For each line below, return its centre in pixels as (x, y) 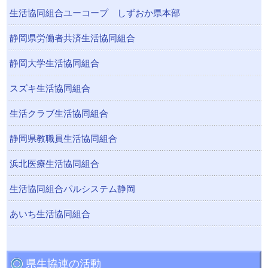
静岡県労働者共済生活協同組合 (73, 38)
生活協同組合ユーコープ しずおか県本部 (95, 13)
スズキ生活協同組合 (50, 88)
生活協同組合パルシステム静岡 (73, 189)
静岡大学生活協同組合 (55, 63)
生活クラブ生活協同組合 (59, 113)
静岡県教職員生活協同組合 (64, 138)
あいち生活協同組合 (50, 214)
